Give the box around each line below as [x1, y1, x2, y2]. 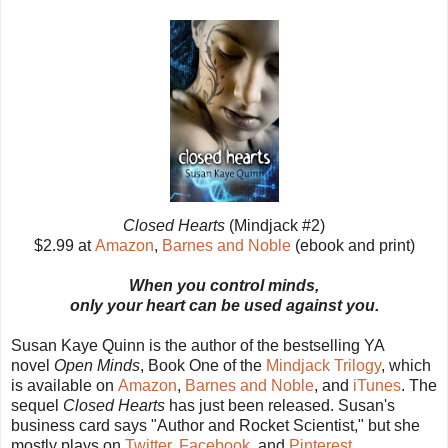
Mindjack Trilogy [266, 356, 381, 374]
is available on [11, 376, 118, 394]
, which [381, 356, 431, 374]
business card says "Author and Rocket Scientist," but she [11, 416, 420, 434]
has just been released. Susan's [165, 396, 395, 414]
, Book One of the [140, 356, 266, 374]
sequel [11, 396, 63, 414]
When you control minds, [129, 276, 319, 294]
